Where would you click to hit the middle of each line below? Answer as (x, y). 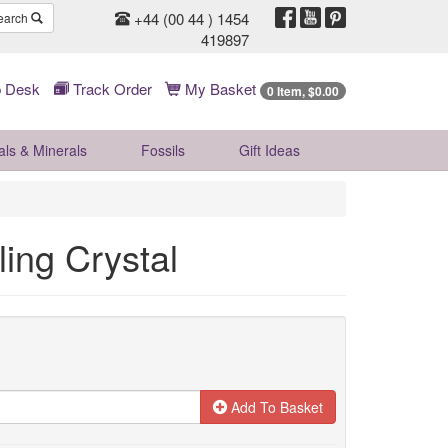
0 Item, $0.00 (303, 91)
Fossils (163, 150)
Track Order (110, 88)
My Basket (220, 88)
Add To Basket (274, 407)
